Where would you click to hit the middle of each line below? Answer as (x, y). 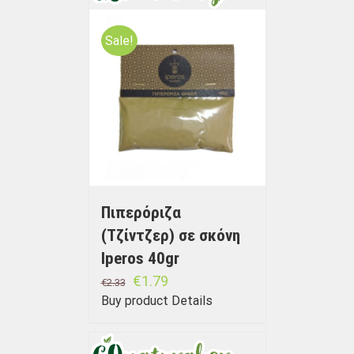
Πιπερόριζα (141, 213)
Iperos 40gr (140, 259)
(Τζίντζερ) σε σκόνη (170, 236)
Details (192, 301)
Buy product (134, 301)
